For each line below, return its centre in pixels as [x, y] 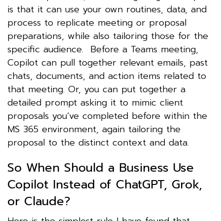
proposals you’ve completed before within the [107, 116]
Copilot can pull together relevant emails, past [108, 62]
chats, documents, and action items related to [107, 76]
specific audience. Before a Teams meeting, [103, 49]
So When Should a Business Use [101, 167]
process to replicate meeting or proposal [97, 22]
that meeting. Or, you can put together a [96, 89]
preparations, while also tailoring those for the [108, 36]
